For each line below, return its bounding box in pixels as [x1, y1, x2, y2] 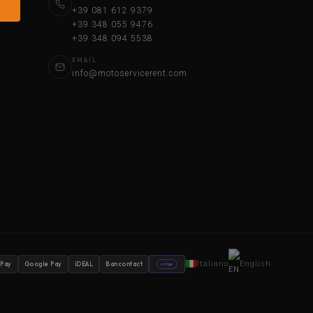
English [240, 259, 271, 268]
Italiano [197, 259, 228, 268]
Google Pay [24, 260, 62, 268]
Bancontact [105, 260, 143, 268]
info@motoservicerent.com [72, 68, 188, 78]
